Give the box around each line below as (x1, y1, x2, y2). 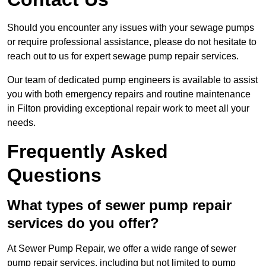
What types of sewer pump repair (7, 197, 232, 214)
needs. (7, 118, 36, 128)
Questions (7, 164, 102, 186)
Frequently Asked (7, 141, 168, 163)
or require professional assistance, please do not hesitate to (7, 37, 256, 47)
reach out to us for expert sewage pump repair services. (7, 51, 239, 62)
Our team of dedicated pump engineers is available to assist (7, 75, 258, 85)
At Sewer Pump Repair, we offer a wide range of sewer (7, 243, 236, 254)
